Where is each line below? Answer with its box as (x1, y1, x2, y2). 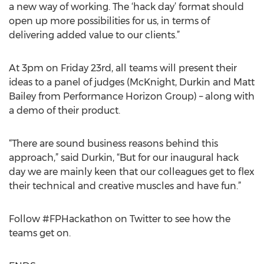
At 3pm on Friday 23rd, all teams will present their (9, 62, 237, 74)
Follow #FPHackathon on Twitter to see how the (9, 213, 230, 225)
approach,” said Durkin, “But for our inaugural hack (9, 152, 239, 163)
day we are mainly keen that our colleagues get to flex (9, 166, 255, 177)
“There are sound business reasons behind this (9, 138, 218, 149)
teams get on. (9, 227, 71, 239)
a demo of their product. (9, 105, 120, 116)
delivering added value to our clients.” (9, 29, 180, 41)
